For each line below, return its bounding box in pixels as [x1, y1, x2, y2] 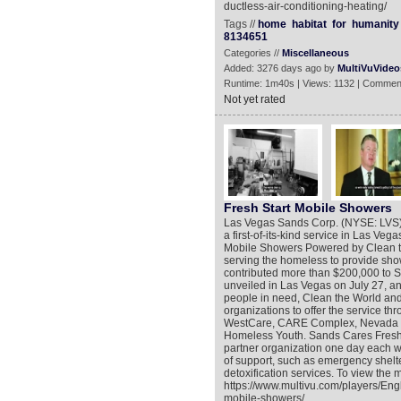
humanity [351, 18, 399, 30]
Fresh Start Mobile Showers [223, 200, 392, 215]
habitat [291, 18, 327, 30]
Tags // [223, 18, 258, 30]
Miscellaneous [281, 47, 349, 58]
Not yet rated [223, 93, 286, 106]
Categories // [223, 47, 282, 58]
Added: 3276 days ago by [223, 63, 337, 73]
